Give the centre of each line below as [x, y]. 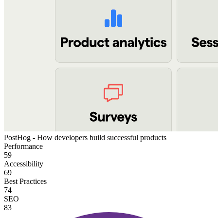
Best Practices [25, 182]
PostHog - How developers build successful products [85, 138]
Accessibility [24, 164]
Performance [23, 146]
